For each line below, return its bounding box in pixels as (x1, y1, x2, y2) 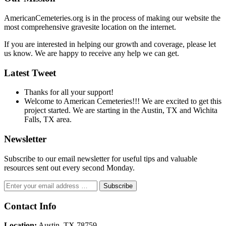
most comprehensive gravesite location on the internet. (4, 23, 176, 31)
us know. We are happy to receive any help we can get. (4, 49, 179, 58)
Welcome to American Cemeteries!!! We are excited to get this (24, 97, 221, 106)
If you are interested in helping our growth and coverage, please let (4, 40, 216, 48)
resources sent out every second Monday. (4, 163, 135, 172)
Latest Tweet (4, 67, 56, 78)
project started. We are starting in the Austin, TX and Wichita (24, 106, 217, 115)
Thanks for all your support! (24, 88, 114, 97)
